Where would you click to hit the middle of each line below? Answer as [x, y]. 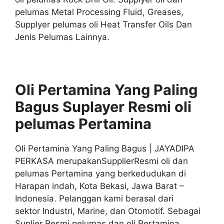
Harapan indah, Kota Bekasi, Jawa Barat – [99, 186]
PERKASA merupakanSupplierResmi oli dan [101, 161]
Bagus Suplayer [70, 106]
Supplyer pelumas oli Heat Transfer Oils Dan [103, 24]
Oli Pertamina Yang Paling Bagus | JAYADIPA [105, 148]
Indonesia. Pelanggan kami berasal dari [94, 198]
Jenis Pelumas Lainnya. [62, 37]
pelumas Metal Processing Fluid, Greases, [99, 12]
